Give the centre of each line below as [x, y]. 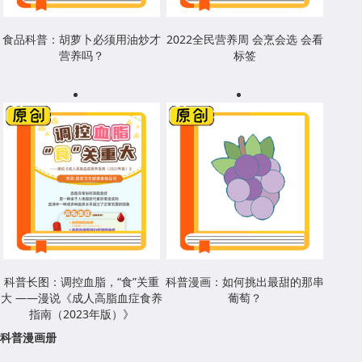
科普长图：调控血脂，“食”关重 [82, 282]
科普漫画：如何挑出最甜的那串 [245, 282]
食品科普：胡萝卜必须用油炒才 [82, 40]
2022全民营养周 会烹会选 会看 [245, 40]
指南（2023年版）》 [82, 314]
